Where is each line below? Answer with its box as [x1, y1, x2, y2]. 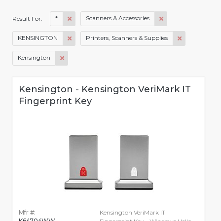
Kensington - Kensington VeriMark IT [19, 84, 191, 95]
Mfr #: [19, 209, 36, 217]
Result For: [12, 15, 44, 23]
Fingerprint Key [19, 96, 92, 107]
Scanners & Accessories [86, 14, 149, 22]
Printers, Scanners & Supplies [86, 34, 168, 42]
